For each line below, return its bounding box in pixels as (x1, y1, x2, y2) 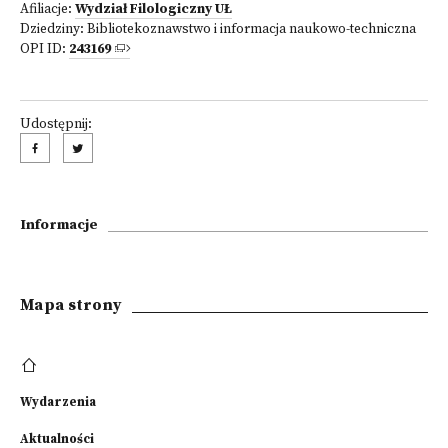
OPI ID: (20, 41, 69, 58)
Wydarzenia (20, 394, 96, 410)
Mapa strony (20, 295, 123, 315)
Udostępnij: (20, 116, 92, 133)
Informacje (20, 216, 98, 234)
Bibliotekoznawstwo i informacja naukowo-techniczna (87, 21, 416, 38)
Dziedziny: (20, 21, 87, 38)
